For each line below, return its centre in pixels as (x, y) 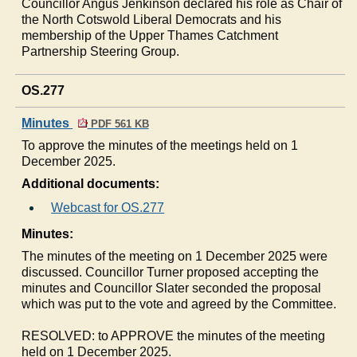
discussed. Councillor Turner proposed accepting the (171, 272)
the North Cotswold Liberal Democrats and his (152, 19)
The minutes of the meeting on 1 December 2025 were (175, 256)
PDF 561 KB (118, 124)
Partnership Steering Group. (101, 51)
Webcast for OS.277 (108, 207)
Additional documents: (91, 183)
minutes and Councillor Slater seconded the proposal (172, 288)
